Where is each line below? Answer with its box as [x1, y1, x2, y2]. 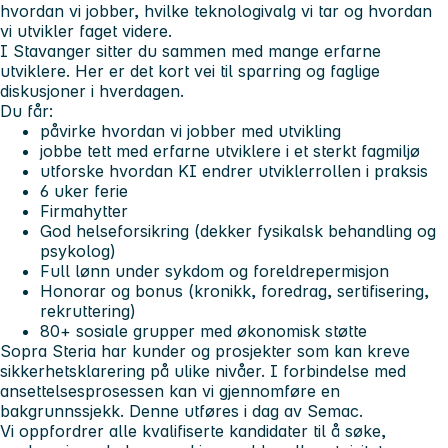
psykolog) [40, 240, 116, 261]
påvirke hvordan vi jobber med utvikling [40, 120, 341, 141]
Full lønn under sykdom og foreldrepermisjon [40, 260, 389, 281]
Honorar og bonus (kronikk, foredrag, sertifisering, [40, 280, 429, 301]
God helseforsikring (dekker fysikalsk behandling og [40, 220, 436, 241]
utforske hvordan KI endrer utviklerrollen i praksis [40, 160, 428, 181]
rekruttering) [40, 300, 136, 321]
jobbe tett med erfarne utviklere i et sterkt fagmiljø [40, 140, 420, 161]
